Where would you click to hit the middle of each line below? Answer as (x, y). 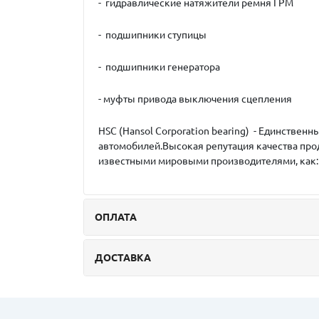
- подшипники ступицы (152, 35)
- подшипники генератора (159, 67)
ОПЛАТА (116, 217)
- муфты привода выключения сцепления (195, 99)
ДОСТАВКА (123, 258)
